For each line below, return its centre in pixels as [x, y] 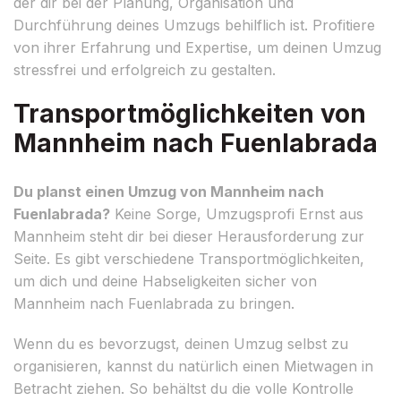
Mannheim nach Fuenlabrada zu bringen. [154, 303]
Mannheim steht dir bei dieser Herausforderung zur [189, 236]
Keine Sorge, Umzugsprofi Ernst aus [237, 213]
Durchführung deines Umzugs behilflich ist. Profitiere [194, 25]
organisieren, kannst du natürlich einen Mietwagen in [193, 366]
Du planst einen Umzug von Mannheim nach [169, 191]
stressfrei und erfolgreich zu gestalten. [145, 69]
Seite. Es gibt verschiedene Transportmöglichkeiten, [189, 258]
